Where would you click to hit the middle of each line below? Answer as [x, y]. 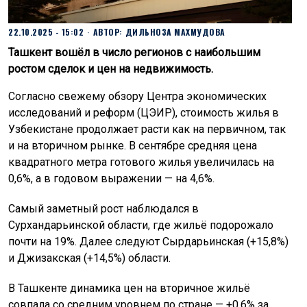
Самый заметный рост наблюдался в [103, 208]
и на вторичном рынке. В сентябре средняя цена [133, 145]
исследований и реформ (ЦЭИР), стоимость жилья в [144, 112]
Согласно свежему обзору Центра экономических [137, 96]
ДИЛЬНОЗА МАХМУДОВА [175, 32]
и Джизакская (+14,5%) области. [89, 258]
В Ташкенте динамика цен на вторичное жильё [129, 288]
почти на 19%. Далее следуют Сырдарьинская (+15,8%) [148, 241]
